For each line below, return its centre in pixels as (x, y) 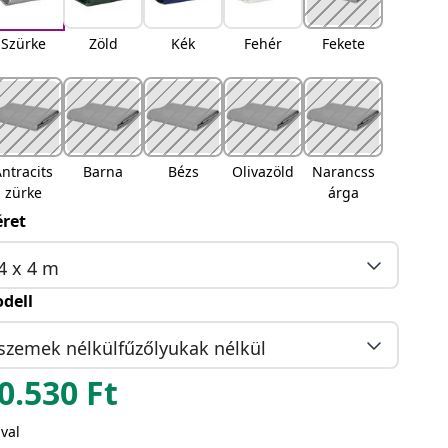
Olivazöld (263, 171)
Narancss (343, 171)
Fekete (343, 43)
